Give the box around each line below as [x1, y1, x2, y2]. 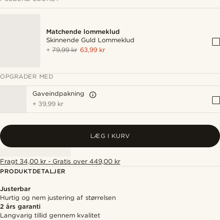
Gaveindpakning [32, 90, 84, 97]
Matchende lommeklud [46, 28, 120, 35]
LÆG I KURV [90, 132, 130, 139]
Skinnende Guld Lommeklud [46, 36, 135, 44]
